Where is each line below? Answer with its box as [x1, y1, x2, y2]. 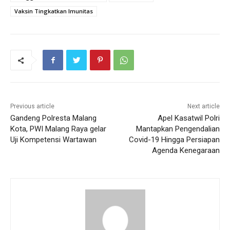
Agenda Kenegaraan [151, 146, 220, 156]
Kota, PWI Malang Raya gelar [10, 124, 106, 134]
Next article [187, 103, 220, 110]
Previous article [10, 103, 54, 110]
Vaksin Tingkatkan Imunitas [14, 7, 93, 15]
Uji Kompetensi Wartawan [10, 135, 97, 145]
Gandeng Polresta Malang [10, 113, 97, 123]
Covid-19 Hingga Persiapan [128, 135, 220, 145]
